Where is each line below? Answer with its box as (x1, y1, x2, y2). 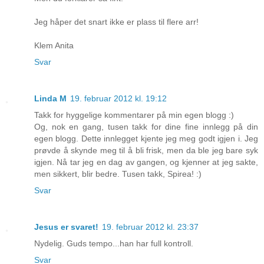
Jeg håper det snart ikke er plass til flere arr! (34, 17, 199, 27)
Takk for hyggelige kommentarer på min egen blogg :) (34, 110, 234, 120)
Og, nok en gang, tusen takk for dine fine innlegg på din (34, 122, 258, 132)
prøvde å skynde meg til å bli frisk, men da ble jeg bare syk (34, 146, 258, 156)
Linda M (34, 94, 67, 104)
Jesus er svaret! (34, 222, 98, 232)
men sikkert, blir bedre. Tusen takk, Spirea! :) (34, 169, 202, 179)
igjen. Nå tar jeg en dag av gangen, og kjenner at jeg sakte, (34, 157, 258, 167)
